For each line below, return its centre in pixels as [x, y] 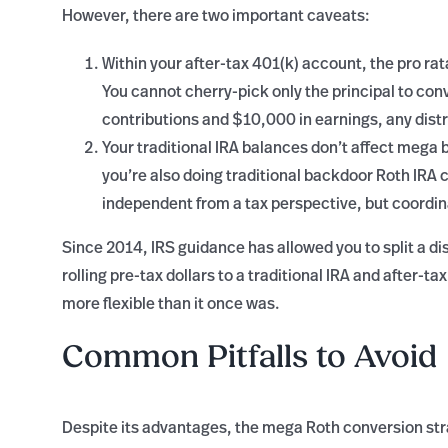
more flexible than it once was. [171, 302]
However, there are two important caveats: [216, 14]
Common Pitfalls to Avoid [250, 356]
